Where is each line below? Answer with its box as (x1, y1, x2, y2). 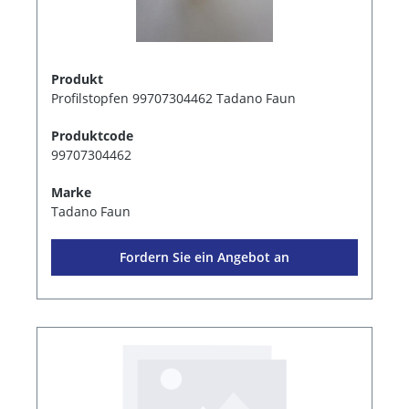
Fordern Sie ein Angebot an (120, 248, 289, 267)
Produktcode (51, 127, 133, 145)
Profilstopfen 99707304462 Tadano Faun (51, 89, 296, 108)
